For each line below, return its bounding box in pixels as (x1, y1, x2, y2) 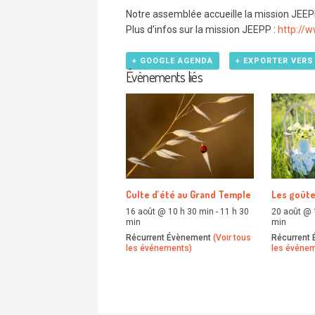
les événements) (126, 243, 192, 254)
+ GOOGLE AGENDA (132, 56, 213, 66)
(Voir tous (213, 233, 251, 243)
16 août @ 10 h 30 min (126, 206, 214, 217)
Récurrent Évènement (126, 233, 213, 243)
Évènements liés (126, 68, 203, 86)
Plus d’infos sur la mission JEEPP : (126, 24, 278, 36)
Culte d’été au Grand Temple (126, 188, 251, 200)
